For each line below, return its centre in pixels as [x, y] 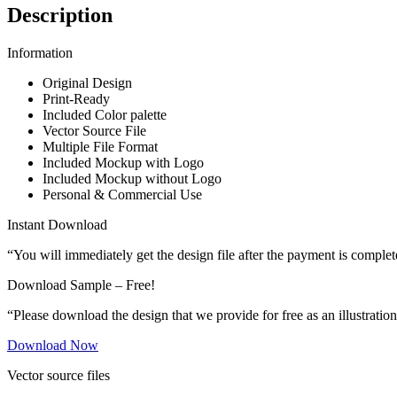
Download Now [53, 346]
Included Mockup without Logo [132, 179]
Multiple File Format [100, 147]
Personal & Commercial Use [122, 195]
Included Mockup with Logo [123, 163]
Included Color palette [105, 115]
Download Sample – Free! [81, 285]
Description [60, 16]
